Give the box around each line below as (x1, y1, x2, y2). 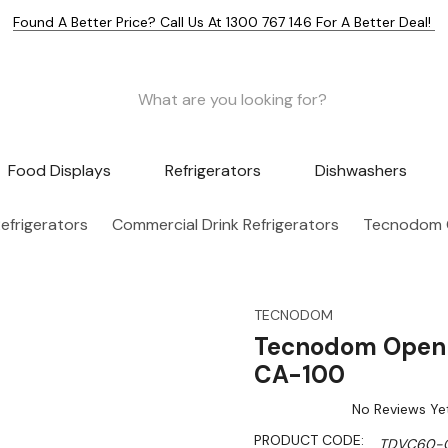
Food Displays (8, 160, 112, 182)
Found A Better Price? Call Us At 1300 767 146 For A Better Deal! (13, 13, 435, 31)
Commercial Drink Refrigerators (112, 214, 339, 236)
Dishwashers (314, 160, 407, 182)
